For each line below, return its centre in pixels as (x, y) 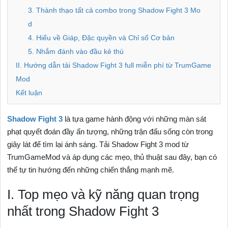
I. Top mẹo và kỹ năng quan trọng (103, 194)
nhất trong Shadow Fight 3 (83, 211)
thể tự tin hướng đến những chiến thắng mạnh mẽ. (91, 170)
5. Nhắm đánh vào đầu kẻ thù (76, 52)
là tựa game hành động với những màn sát (135, 119)
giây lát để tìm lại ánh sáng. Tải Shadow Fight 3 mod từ (98, 144)
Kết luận (29, 93)
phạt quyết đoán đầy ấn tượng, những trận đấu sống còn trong (110, 132)
